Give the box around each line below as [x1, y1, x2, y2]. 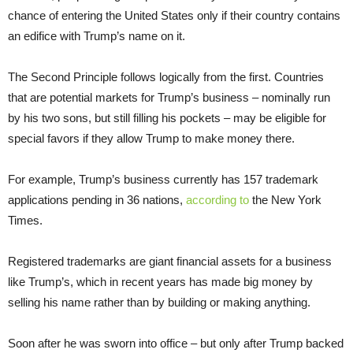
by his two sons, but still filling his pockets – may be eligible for [8, 110, 326, 124]
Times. [8, 213, 43, 227]
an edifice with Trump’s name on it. [8, 28, 185, 43]
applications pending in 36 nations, [8, 192, 186, 206]
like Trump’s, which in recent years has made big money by [8, 274, 313, 288]
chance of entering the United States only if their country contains [8, 8, 340, 22]
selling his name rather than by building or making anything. [8, 295, 310, 309]
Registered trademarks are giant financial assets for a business [8, 254, 332, 268]
